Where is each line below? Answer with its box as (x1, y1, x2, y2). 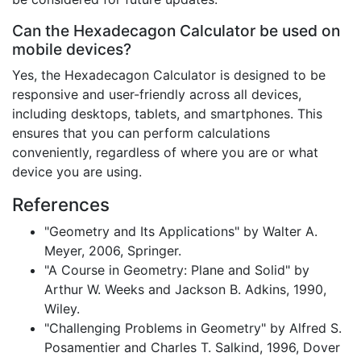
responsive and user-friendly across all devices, (12, 86, 301, 103)
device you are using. (12, 164, 142, 180)
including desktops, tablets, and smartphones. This (12, 106, 322, 122)
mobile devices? (12, 39, 131, 60)
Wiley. (44, 301, 80, 317)
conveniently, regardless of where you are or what (12, 144, 318, 161)
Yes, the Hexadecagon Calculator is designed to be (12, 67, 326, 84)
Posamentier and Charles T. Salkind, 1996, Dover (44, 339, 340, 356)
